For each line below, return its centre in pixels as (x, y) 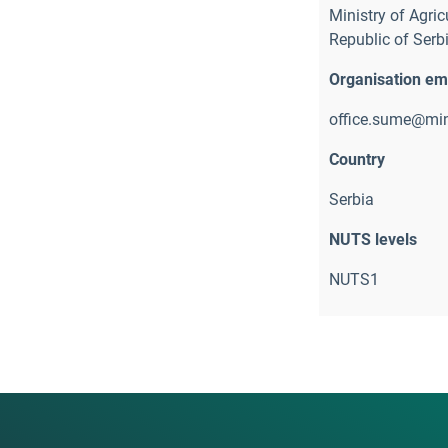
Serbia (351, 199)
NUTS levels (373, 239)
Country (357, 159)
